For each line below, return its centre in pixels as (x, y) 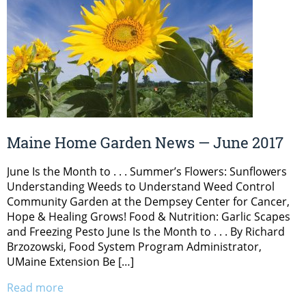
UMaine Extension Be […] (70, 261)
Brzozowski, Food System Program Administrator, (134, 246)
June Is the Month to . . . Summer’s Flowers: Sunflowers (147, 171)
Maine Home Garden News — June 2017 (145, 142)
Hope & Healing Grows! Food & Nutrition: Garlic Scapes (149, 216)
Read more (35, 287)
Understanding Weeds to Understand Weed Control (141, 186)
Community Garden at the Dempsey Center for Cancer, (148, 201)
